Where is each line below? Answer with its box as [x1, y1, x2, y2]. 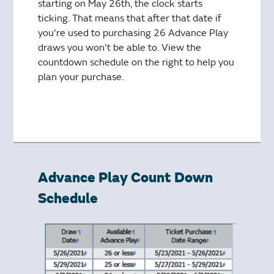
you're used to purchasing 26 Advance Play [38, 26, 229, 39]
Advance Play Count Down [38, 169, 213, 187]
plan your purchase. [38, 70, 127, 83]
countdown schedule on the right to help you [38, 56, 235, 68]
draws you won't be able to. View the [38, 41, 202, 54]
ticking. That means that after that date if [38, 12, 221, 24]
